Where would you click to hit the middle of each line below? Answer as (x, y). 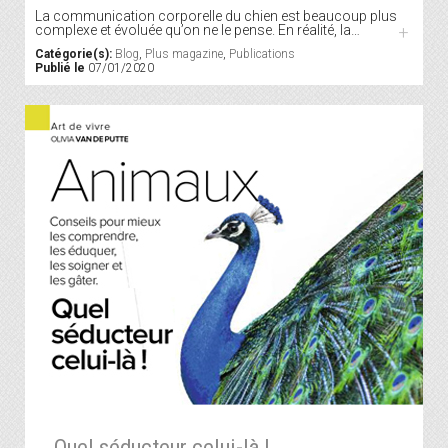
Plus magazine (184, 53)
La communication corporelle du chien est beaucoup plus (216, 15)
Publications (262, 53)
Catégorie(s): (73, 53)
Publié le (60, 67)
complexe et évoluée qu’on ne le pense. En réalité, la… (197, 29)
